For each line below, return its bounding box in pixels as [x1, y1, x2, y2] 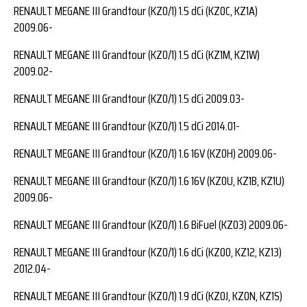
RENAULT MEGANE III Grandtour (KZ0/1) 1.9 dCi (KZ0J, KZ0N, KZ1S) [14, 286, 282, 306]
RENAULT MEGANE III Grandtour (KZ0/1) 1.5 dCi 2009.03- [14, 88, 245, 108]
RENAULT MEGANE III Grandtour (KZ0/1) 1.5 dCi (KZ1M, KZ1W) [14, 45, 260, 64]
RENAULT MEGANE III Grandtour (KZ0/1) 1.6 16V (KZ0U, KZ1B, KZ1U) [14, 171, 284, 191]
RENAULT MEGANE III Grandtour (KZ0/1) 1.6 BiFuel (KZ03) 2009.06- [14, 214, 288, 234]
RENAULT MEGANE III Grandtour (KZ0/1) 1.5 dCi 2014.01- [14, 116, 240, 136]
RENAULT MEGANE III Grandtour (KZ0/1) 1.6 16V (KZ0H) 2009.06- [14, 143, 277, 163]
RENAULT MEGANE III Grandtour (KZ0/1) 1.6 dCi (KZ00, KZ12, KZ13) [14, 242, 282, 262]
